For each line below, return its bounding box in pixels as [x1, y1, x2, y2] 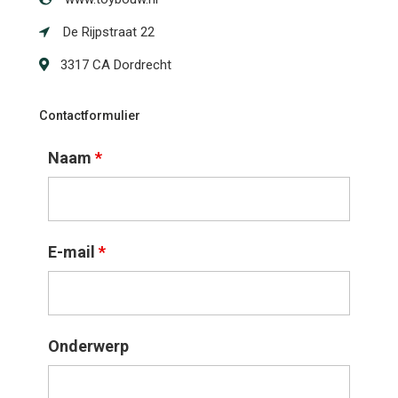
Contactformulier [39, 107, 141, 123]
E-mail [48, 242, 99, 261]
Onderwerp [48, 336, 130, 355]
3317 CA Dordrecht [60, 57, 172, 74]
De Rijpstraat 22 [60, 24, 155, 41]
